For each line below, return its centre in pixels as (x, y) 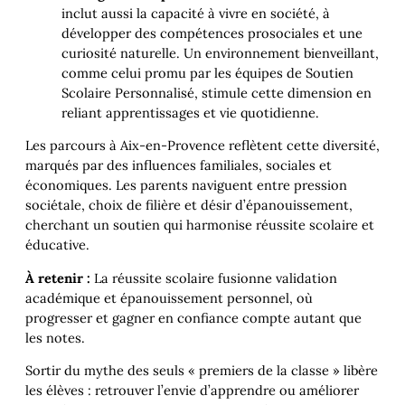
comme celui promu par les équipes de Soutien (207, 72)
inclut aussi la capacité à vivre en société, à (196, 13)
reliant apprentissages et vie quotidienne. (190, 112)
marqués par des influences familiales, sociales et (179, 165)
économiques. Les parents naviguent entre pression (186, 185)
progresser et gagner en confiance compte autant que (193, 317)
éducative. (57, 245)
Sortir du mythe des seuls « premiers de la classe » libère (202, 371)
